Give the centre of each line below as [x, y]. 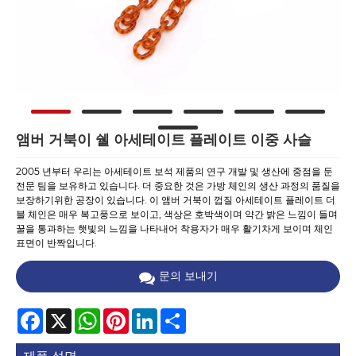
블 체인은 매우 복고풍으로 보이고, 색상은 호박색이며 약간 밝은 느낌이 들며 [177, 215]
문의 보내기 [188, 276]
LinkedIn [178, 314]
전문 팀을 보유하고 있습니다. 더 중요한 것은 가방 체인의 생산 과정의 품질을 [178, 186]
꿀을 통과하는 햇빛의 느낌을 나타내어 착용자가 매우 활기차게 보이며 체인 [174, 229]
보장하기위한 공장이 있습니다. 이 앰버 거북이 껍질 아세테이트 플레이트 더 [176, 200]
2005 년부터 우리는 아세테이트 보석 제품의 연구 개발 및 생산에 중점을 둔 [174, 172]
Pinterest [151, 314]
